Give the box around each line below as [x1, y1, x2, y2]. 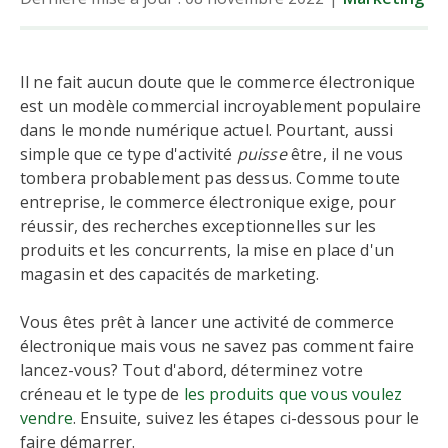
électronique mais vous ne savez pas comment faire [20, 335, 414, 357]
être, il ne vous [286, 143, 404, 165]
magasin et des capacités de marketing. [20, 263, 320, 285]
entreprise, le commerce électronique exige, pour [20, 191, 396, 213]
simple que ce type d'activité [20, 143, 237, 165]
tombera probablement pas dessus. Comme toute [20, 167, 401, 189]
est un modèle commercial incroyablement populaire [20, 95, 421, 117]
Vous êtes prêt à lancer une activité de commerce [20, 311, 394, 333]
